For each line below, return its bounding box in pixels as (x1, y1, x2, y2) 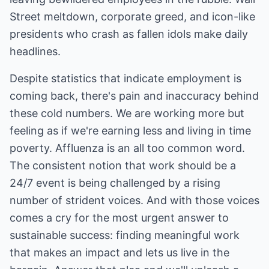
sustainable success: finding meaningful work (10, 229, 240, 241)
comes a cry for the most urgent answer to (10, 211, 229, 224)
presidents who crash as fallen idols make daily (10, 28, 248, 40)
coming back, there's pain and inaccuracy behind (10, 89, 259, 102)
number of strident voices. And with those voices (10, 194, 259, 207)
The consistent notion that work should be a (10, 159, 236, 172)
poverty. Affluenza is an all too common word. (10, 142, 245, 154)
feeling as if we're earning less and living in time (10, 124, 251, 137)
